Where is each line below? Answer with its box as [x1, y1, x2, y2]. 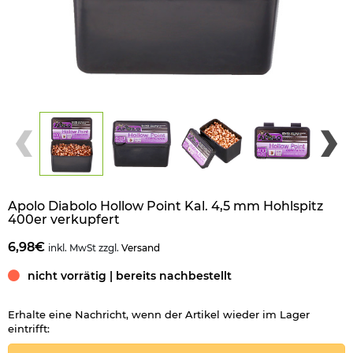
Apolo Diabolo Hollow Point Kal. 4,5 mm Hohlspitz [8, 198, 323, 214]
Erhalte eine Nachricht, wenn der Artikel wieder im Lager [8, 307, 310, 321]
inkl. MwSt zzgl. [48, 241, 121, 254]
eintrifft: [8, 321, 50, 335]
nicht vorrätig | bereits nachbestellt [28, 269, 232, 284]
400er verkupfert [8, 211, 120, 227]
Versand [121, 241, 160, 254]
